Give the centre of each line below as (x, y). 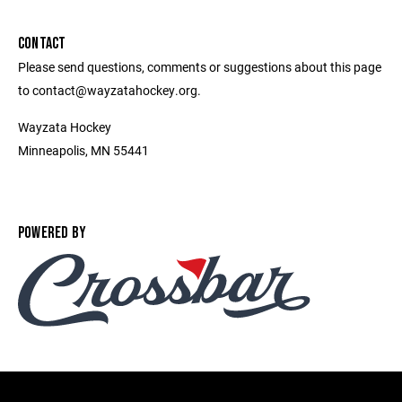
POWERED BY (52, 233)
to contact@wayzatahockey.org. (109, 90)
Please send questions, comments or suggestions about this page (200, 67)
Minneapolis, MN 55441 (83, 150)
